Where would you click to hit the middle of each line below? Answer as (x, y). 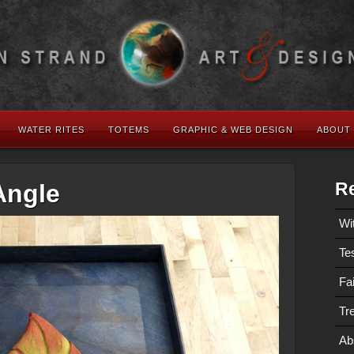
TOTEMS (129, 130)
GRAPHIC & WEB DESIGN (233, 130)
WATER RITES (51, 130)
